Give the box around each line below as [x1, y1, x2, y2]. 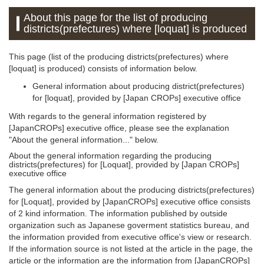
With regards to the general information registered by [9, 111, 206, 121]
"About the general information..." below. [9, 134, 159, 144]
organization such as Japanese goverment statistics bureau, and [9, 220, 249, 230]
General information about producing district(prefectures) [32, 81, 245, 91]
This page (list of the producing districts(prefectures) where [9, 51, 229, 61]
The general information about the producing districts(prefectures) [9, 184, 255, 194]
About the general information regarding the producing [9, 150, 212, 160]
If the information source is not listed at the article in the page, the [9, 243, 253, 253]
